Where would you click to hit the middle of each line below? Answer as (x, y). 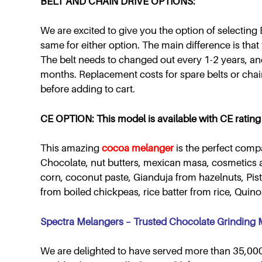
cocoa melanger (138, 148)
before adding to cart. (88, 89)
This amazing (70, 148)
